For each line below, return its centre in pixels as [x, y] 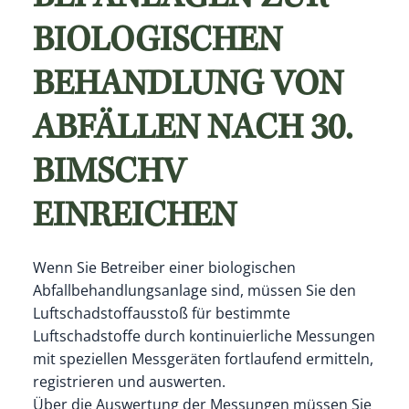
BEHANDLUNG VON [188, 87]
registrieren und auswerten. [129, 381]
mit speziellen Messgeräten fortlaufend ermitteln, [203, 358]
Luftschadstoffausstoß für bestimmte [161, 313]
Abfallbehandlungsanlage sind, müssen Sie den [194, 290]
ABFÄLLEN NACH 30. [192, 131]
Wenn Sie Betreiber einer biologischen [164, 267]
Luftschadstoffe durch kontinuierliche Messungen [204, 336]
